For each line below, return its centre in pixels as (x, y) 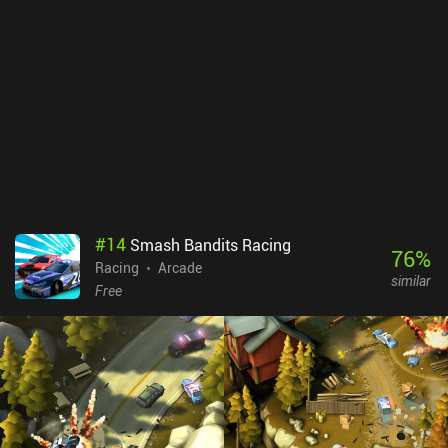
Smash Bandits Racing (210, 245)
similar (410, 280)
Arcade (180, 268)
